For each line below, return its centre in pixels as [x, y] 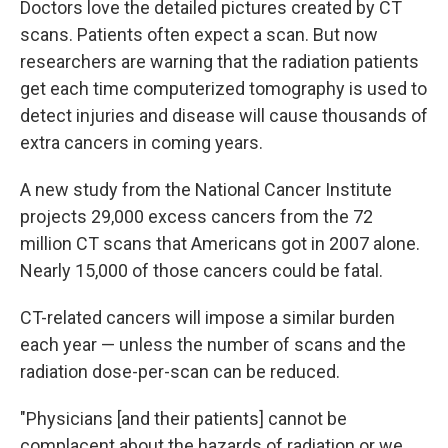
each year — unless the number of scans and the [213, 344]
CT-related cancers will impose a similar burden [207, 317]
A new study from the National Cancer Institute [206, 189]
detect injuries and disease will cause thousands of [224, 115]
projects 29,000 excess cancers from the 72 [196, 216]
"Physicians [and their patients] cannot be [183, 418]
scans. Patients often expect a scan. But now [199, 34]
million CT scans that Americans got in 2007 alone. [220, 243]
